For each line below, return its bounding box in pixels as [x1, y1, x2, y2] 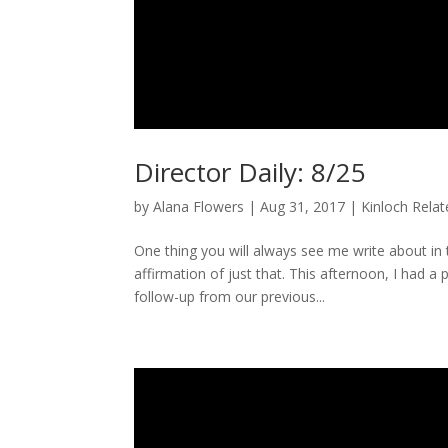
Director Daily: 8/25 [134, 153, 367, 190]
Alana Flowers [153, 196, 245, 216]
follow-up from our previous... [134, 286, 326, 306]
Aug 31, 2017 [260, 196, 346, 216]
